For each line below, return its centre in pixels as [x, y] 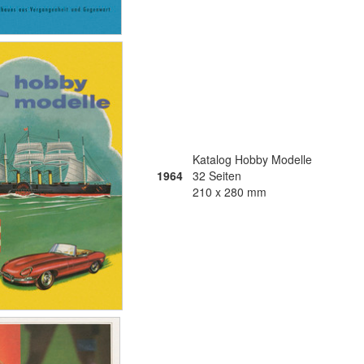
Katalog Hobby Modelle [252, 159]
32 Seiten [217, 175]
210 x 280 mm [230, 192]
